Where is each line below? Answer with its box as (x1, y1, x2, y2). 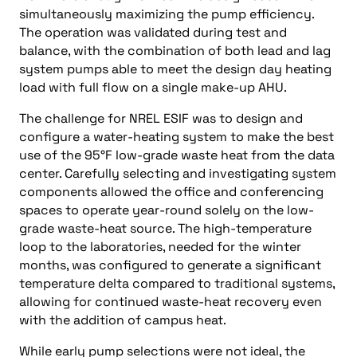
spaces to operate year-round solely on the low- (19, 202, 314, 218)
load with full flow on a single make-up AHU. (19, 79, 287, 96)
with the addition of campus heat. (19, 312, 226, 328)
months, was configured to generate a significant (19, 257, 321, 273)
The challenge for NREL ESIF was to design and (19, 110, 303, 127)
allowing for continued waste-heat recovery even (19, 293, 322, 310)
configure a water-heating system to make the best (19, 128, 334, 145)
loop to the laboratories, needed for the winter (19, 238, 301, 255)
